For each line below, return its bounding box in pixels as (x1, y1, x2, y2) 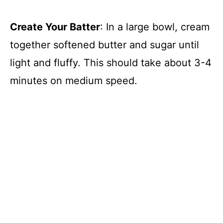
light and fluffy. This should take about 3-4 (10, 56, 212, 69)
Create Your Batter (10, 20, 100, 33)
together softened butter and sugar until (10, 38, 199, 51)
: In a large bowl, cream (100, 20, 210, 33)
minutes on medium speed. (10, 74, 137, 87)
